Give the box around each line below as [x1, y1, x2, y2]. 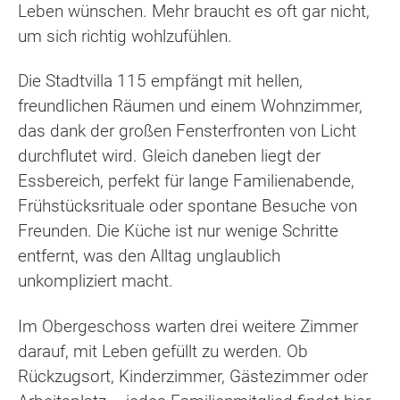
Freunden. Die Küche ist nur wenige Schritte [18, 221, 338, 242]
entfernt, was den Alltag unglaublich [18, 246, 280, 267]
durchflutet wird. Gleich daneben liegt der [18, 146, 321, 167]
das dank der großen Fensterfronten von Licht [18, 121, 356, 142]
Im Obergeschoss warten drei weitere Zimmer [18, 315, 358, 337]
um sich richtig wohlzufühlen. [18, 25, 232, 46]
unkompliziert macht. [18, 271, 173, 292]
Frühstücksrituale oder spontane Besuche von [18, 196, 357, 217]
